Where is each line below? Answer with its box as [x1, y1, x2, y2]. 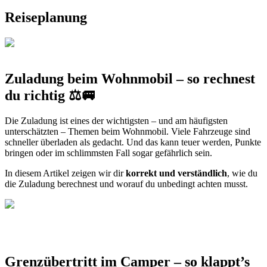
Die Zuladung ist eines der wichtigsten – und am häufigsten [5, 115, 228, 126]
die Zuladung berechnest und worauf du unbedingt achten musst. [5, 178, 248, 189]
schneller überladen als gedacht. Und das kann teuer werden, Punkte [5, 136, 261, 147]
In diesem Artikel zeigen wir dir [5, 167, 126, 178]
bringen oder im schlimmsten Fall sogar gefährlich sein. [5, 147, 212, 158]
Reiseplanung [5, 9, 87, 25]
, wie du [227, 167, 257, 178]
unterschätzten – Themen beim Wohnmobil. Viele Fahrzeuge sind [5, 126, 250, 136]
